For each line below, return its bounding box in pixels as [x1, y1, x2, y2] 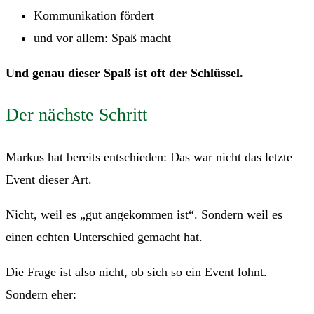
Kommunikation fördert [34, 8, 154, 23]
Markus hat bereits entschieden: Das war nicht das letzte [6, 150, 292, 165]
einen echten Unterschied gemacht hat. [6, 230, 203, 245]
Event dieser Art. [6, 172, 92, 187]
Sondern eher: [6, 287, 76, 302]
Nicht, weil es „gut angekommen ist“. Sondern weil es [6, 207, 282, 222]
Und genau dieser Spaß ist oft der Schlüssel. [6, 66, 243, 81]
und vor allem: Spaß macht [34, 31, 171, 46]
